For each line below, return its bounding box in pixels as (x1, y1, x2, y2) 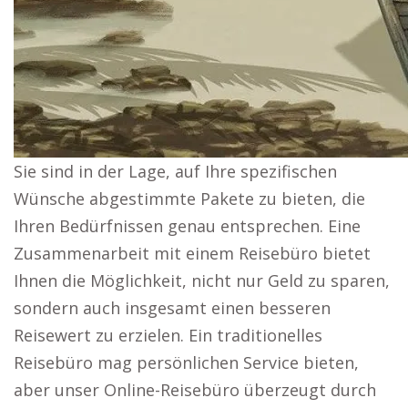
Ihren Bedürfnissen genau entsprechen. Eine (14, 215, 361, 237)
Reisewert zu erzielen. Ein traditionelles (14, 324, 322, 346)
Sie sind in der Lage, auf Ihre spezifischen (14, 160, 337, 182)
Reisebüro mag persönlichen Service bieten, (14, 352, 359, 373)
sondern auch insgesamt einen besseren (14, 297, 331, 319)
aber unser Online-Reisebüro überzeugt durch (14, 379, 376, 401)
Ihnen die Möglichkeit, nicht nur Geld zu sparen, (14, 270, 390, 291)
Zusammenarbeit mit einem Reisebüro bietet (14, 242, 371, 264)
